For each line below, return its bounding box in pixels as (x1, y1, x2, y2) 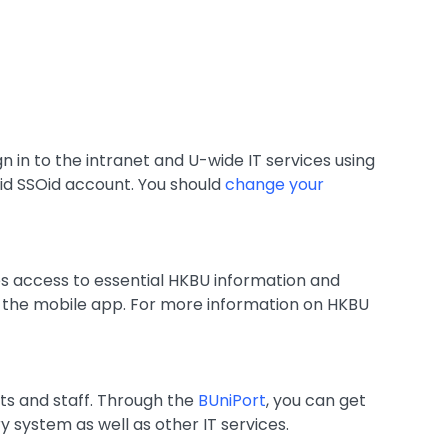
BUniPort (198, 389, 266, 412)
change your (225, 173, 324, 196)
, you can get (266, 389, 366, 412)
